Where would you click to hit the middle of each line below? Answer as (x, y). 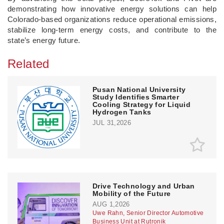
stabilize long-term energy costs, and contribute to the (112, 29)
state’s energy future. (44, 40)
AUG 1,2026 (111, 204)
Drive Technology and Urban (144, 186)
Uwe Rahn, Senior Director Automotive (148, 213)
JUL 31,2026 (112, 122)
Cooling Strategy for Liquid (142, 104)
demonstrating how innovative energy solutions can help (112, 8)
